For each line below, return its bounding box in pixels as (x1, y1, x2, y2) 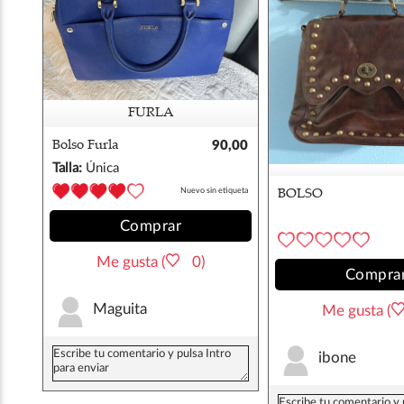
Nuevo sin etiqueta (180, 186, 249, 195)
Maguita (93, 301, 147, 317)
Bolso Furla (52, 138, 119, 152)
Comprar (119, 217, 182, 234)
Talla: (52, 161, 82, 175)
